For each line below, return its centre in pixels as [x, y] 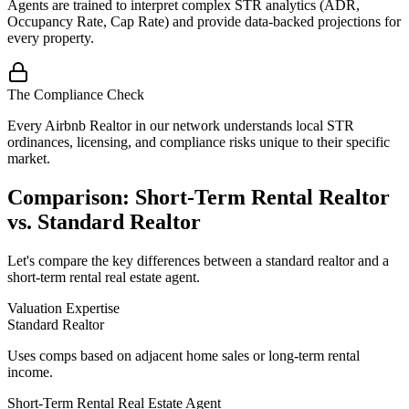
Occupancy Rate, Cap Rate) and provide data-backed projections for [204, 22]
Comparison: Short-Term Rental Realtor [199, 198]
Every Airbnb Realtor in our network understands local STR [181, 126]
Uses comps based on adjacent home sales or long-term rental [184, 356]
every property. [51, 38]
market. [29, 159]
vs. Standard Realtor [104, 222]
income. [30, 372]
